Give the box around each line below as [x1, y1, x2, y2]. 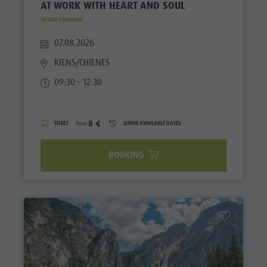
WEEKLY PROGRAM [40, 15, 83, 23]
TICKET [54, 119, 69, 127]
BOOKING [108, 148, 146, 161]
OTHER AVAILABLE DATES [123, 119, 181, 127]
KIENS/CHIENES [54, 57, 110, 69]
